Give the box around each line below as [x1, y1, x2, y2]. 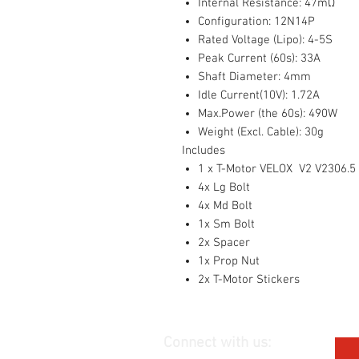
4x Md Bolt [197, 199, 252, 213]
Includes [181, 143, 225, 158]
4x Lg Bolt [197, 180, 250, 195]
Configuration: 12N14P [197, 14, 315, 29]
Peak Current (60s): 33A [197, 51, 321, 66]
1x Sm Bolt [197, 217, 255, 232]
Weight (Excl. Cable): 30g [197, 125, 324, 139]
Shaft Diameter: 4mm [197, 70, 311, 84]
